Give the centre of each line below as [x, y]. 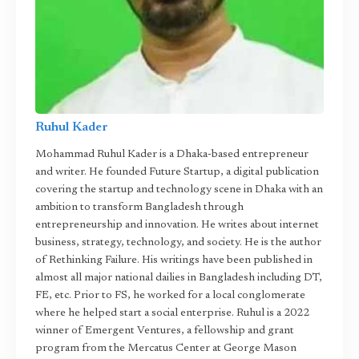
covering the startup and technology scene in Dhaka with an [179, 190]
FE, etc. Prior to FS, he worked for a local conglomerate [170, 296]
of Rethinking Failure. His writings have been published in [174, 260]
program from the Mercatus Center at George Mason [166, 349]
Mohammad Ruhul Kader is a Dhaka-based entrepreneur [172, 155]
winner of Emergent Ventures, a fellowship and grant [165, 331]
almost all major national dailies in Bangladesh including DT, [179, 278]
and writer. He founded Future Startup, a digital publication [177, 172]
